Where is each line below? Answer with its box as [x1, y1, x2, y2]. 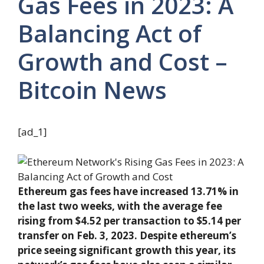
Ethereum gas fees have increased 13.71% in [18, 184, 239, 198]
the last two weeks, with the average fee [18, 199, 222, 213]
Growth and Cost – [18, 45, 227, 78]
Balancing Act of [18, 17, 202, 50]
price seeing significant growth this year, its [18, 243, 236, 257]
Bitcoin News [18, 74, 167, 107]
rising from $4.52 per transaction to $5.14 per [18, 213, 241, 227]
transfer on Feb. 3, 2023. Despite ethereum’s [18, 228, 236, 242]
